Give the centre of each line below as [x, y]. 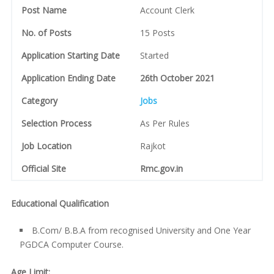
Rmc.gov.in [161, 169]
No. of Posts [46, 33]
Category [39, 101]
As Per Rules [165, 124]
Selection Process [56, 124]
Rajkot [153, 146]
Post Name [44, 10]
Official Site [43, 169]
